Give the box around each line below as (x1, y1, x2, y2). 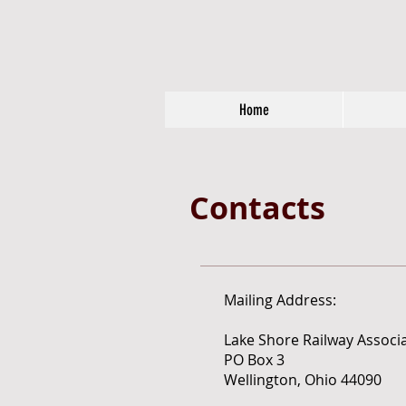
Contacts (189, 187, 325, 229)
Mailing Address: (224, 290, 336, 310)
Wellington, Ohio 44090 (224, 370, 382, 390)
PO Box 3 (224, 350, 285, 370)
